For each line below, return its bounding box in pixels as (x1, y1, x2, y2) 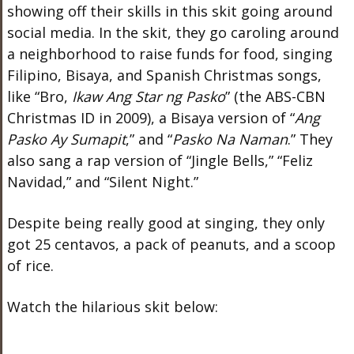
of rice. (6, 256, 54, 275)
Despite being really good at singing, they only (6, 213, 325, 232)
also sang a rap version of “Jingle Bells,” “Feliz (6, 151, 313, 170)
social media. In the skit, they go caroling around (6, 23, 339, 42)
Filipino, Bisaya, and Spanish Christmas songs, (6, 66, 322, 85)
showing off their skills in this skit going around (6, 2, 333, 21)
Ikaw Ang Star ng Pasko (71, 87, 225, 106)
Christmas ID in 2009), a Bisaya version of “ (6, 108, 295, 127)
